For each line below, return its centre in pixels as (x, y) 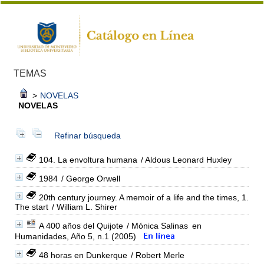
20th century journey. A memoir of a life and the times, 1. (143, 197)
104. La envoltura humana (88, 159)
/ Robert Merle (156, 255)
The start (31, 207)
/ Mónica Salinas (156, 225)
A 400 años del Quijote (81, 225)
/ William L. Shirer (83, 207)
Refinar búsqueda (87, 135)
